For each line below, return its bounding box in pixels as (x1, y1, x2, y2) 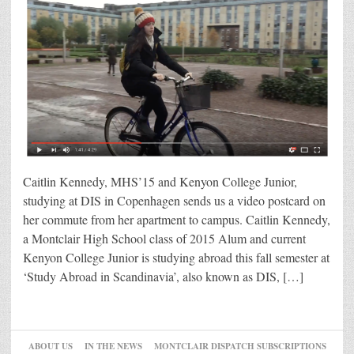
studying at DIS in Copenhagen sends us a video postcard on (23, 192, 326, 209)
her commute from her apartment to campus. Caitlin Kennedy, (23, 211, 330, 228)
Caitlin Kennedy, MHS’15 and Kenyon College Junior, (23, 173, 297, 190)
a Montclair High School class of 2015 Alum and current (23, 230, 306, 247)
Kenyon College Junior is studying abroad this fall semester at (23, 249, 330, 266)
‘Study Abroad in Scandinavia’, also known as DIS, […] (23, 268, 303, 285)
